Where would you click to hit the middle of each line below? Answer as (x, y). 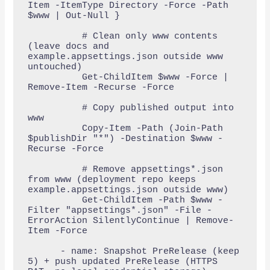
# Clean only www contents (55, 36)
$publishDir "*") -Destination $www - (125, 139)
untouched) (55, 67)
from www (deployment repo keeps (111, 180)
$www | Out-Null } (74, 16)
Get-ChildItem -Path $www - (55, 200)
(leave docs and (68, 46)
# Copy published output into (55, 108)
